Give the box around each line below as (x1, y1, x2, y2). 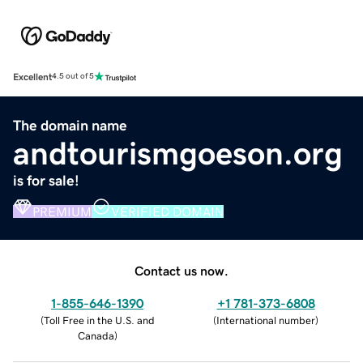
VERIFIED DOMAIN (111, 204, 224, 218)
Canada (77, 330, 114, 341)
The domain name (13, 117, 127, 133)
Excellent (13, 71, 52, 82)
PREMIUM (32, 204, 92, 218)
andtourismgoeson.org (13, 136, 343, 169)
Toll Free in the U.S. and (43, 314, 155, 326)
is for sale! (13, 173, 79, 188)
